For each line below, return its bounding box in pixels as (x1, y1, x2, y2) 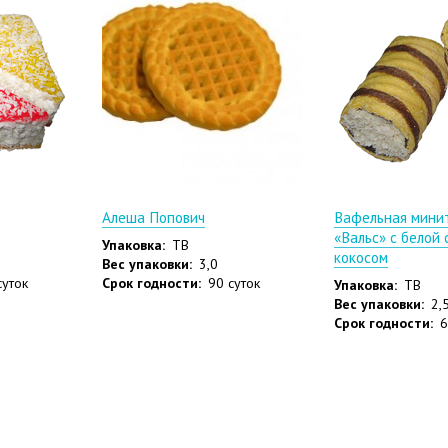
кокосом (333, 246, 388, 267)
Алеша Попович (101, 206, 205, 227)
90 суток (207, 274, 260, 293)
